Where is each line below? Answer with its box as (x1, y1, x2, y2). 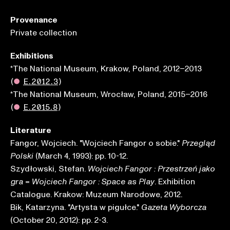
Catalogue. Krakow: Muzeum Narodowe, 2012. (10, 189, 182, 200)
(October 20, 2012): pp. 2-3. (10, 215, 108, 226)
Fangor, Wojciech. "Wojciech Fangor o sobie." (10, 138, 182, 149)
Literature (10, 125, 51, 136)
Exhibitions (10, 50, 53, 62)
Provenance (10, 14, 57, 26)
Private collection (10, 27, 77, 39)
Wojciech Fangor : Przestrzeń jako (88, 165, 215, 173)
